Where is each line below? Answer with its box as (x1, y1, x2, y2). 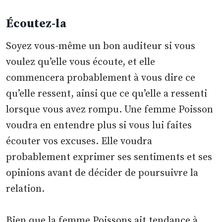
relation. (6, 183, 45, 196)
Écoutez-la (6, 16, 67, 32)
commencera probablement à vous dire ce (6, 72, 196, 85)
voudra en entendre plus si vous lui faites (6, 119, 192, 132)
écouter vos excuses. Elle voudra (6, 135, 153, 148)
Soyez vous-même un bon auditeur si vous (6, 40, 196, 53)
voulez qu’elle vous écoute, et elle (6, 56, 156, 69)
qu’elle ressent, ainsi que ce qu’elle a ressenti (6, 88, 208, 101)
